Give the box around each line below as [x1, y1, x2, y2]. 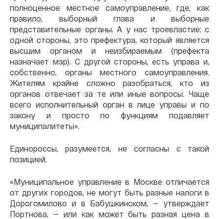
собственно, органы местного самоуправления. [10, 67, 209, 77]
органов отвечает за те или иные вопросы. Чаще [10, 89, 209, 99]
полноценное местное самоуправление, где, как [10, 3, 209, 13]
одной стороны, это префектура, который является [10, 35, 209, 45]
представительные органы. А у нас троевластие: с [10, 24, 209, 34]
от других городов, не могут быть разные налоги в [10, 188, 209, 197]
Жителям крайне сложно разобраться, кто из [10, 78, 209, 88]
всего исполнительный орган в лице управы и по [10, 100, 209, 109]
